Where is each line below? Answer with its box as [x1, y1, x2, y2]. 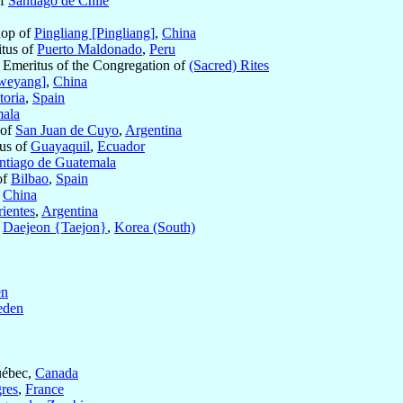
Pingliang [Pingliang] [34, 25, 155, 41]
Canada [35, 365, 78, 381]
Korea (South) [114, 219, 195, 236]
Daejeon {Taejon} [3, 219, 107, 236]
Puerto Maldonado [37, 41, 142, 58]
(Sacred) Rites [189, 58, 269, 74]
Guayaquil [31, 139, 90, 155]
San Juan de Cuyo [15, 122, 119, 139]
